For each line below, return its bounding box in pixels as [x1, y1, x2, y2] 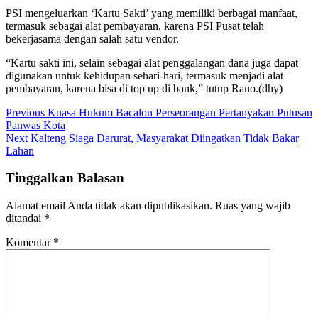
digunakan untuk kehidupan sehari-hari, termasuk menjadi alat [6, 69, 283, 82]
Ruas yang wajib [215, 199, 290, 212]
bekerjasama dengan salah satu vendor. [6, 32, 179, 45]
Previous [6, 106, 45, 119]
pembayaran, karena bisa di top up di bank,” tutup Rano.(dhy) [6, 82, 283, 94]
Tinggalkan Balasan [6, 170, 124, 186]
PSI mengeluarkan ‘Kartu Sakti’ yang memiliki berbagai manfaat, [6, 6, 297, 19]
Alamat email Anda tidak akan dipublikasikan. [6, 199, 212, 212]
